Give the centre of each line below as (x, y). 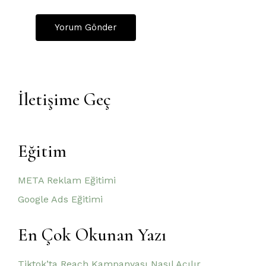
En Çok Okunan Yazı (92, 235)
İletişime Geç (64, 99)
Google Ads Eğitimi (60, 199)
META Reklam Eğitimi (67, 180)
